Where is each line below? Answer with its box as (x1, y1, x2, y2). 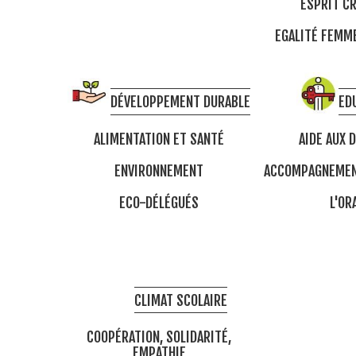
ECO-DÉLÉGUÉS (119, 193, 199, 211)
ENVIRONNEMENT (114, 161, 203, 180)
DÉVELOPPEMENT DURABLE (110, 93, 250, 111)
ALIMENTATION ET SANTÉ (94, 130, 224, 149)
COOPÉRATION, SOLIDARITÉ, (87, 328, 231, 346)
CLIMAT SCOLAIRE (133, 291, 227, 309)
